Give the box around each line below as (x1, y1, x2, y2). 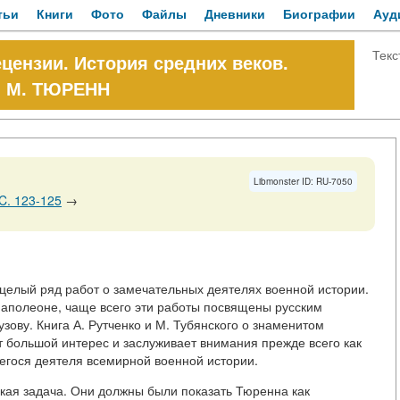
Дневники (204, 4, 265, 22)
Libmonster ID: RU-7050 (254, 175, 353, 187)
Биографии (283, 4, 355, 22)
